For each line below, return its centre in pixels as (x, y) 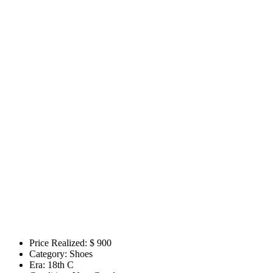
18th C (61, 265)
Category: (48, 254)
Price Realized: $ (62, 243)
